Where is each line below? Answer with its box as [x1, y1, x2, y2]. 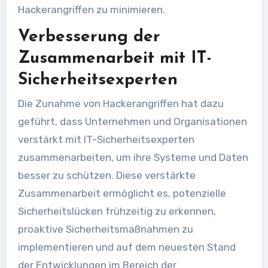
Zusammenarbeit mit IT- [17, 50, 212, 67]
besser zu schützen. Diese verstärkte [17, 169, 196, 181]
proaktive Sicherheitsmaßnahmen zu [17, 223, 193, 235]
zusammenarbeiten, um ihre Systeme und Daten [17, 151, 248, 163]
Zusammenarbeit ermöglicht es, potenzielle [17, 187, 226, 199]
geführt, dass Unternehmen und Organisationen [17, 115, 247, 127]
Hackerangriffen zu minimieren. [17, 3, 165, 16]
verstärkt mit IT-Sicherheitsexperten [17, 133, 194, 145]
